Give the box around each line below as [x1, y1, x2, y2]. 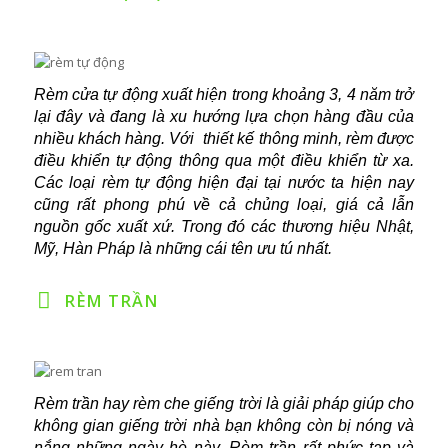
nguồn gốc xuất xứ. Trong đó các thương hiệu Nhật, [33, 217, 415, 235]
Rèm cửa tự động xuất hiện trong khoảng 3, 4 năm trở [33, 85, 415, 103]
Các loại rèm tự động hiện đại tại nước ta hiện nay [33, 173, 415, 191]
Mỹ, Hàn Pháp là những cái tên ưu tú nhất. [33, 239, 332, 257]
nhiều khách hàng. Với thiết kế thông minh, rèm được [33, 129, 415, 147]
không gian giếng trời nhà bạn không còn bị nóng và [33, 416, 415, 434]
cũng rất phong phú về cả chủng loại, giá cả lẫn [33, 195, 415, 213]
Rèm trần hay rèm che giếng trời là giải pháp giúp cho [33, 394, 415, 412]
